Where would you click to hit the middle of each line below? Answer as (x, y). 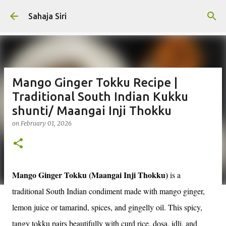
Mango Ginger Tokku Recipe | (95, 82)
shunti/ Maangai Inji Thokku (92, 111)
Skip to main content (113, 13)
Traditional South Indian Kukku (100, 97)
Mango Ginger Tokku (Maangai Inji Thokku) (90, 175)
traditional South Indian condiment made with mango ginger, (108, 191)
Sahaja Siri (47, 16)
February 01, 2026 (46, 123)
